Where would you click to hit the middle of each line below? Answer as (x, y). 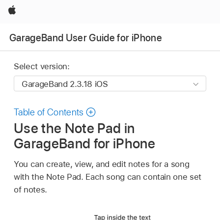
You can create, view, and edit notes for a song (102, 164)
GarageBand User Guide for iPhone (86, 38)
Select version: (42, 67)
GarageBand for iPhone (85, 143)
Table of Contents (49, 112)
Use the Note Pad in (74, 128)
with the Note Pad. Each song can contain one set (108, 177)
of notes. (30, 189)
